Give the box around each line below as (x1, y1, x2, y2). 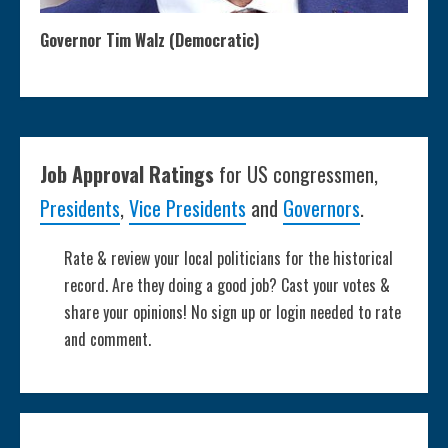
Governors (283, 193, 360, 224)
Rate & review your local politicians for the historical (64, 246, 393, 271)
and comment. (64, 327, 151, 352)
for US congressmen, (219, 159, 378, 190)
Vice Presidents (129, 193, 246, 224)
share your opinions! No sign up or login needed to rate (64, 300, 401, 325)
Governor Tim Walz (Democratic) (40, 28, 259, 53)
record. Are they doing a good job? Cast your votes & (64, 273, 390, 298)
